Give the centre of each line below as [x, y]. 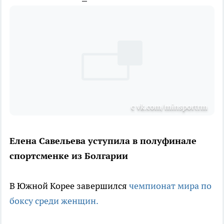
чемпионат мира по [170, 185]
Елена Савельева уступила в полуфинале [103, 140]
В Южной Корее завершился [69, 185]
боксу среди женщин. [54, 200]
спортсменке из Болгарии [69, 155]
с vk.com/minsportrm [169, 106]
